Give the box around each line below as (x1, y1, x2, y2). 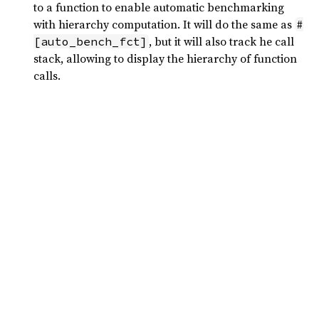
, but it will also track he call (149, 33, 294, 49)
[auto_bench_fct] (33, 34, 147, 48)
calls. (33, 68, 61, 83)
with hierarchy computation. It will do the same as (33, 16, 295, 32)
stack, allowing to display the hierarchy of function (33, 51, 297, 66)
